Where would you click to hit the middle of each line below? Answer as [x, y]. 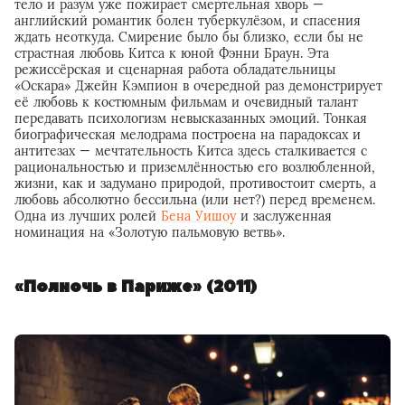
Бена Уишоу [198, 217]
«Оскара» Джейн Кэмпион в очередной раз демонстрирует [198, 86]
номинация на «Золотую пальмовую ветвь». [150, 233]
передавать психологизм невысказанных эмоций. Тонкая [191, 119]
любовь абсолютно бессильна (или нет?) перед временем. [195, 200]
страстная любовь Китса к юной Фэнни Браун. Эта [172, 54]
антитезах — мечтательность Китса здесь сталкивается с [191, 151]
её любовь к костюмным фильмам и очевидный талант [186, 103]
